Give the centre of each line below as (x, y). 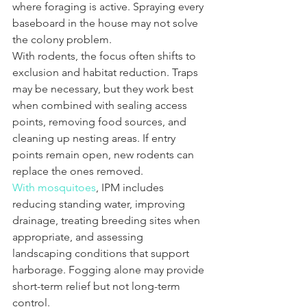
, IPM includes (131, 187)
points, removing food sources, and (101, 121)
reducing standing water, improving (100, 204)
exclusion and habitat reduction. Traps (107, 72)
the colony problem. (62, 39)
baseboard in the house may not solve (107, 23)
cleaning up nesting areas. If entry (95, 138)
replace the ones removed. (78, 171)
